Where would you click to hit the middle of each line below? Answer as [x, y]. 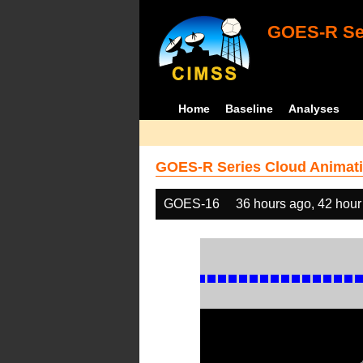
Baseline [250, 109]
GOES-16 [192, 204]
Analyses [314, 109]
